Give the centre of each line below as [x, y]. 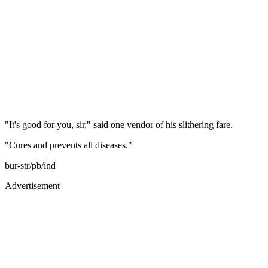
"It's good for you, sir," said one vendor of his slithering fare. [119, 124]
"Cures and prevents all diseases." [68, 145]
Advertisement [32, 185]
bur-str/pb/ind [30, 165]
